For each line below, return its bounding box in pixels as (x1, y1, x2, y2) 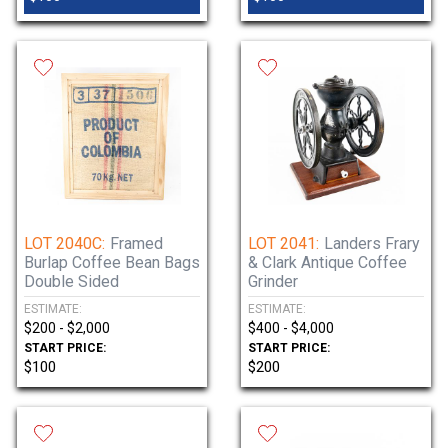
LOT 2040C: (24, 234, 105, 253)
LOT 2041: (248, 234, 319, 253)
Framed (110, 234, 163, 253)
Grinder (248, 272, 298, 291)
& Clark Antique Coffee (248, 253, 407, 272)
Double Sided (24, 272, 119, 291)
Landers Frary (324, 234, 420, 253)
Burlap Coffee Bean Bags (24, 253, 200, 272)
